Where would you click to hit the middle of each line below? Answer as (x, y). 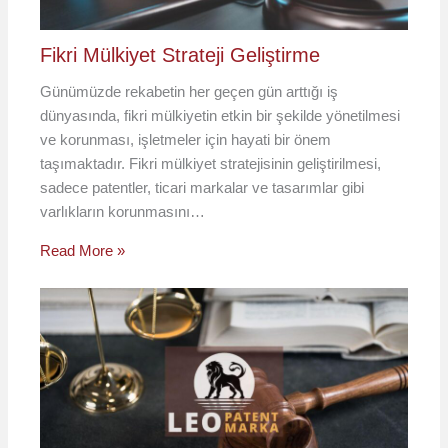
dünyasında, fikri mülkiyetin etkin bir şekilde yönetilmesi (220, 116)
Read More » (83, 251)
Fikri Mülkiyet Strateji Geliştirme (180, 55)
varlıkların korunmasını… (123, 212)
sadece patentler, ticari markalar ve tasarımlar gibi (202, 188)
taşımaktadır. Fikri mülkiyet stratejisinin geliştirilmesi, (211, 164)
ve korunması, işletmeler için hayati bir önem (186, 140)
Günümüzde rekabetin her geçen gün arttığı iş (189, 92)
